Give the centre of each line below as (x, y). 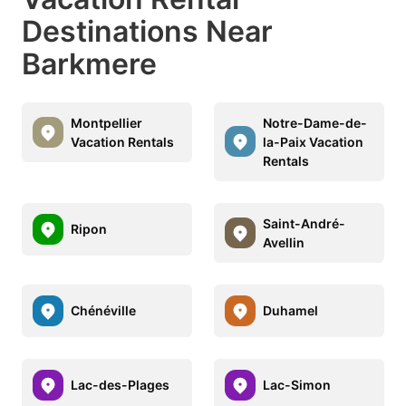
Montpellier (106, 122)
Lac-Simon (297, 385)
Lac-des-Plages (120, 385)
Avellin (284, 242)
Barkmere (89, 63)
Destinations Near (147, 31)
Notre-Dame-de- (315, 122)
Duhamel (290, 311)
